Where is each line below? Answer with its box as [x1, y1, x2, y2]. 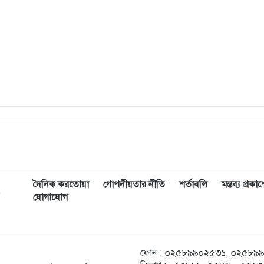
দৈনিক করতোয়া [33, 177, 89, 190]
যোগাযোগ [33, 190, 68, 203]
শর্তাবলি [179, 177, 207, 190]
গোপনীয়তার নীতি [103, 177, 165, 190]
